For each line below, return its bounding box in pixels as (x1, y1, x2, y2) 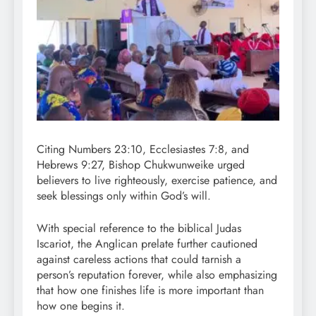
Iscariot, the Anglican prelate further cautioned (37, 235, 257, 252)
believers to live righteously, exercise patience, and (37, 171, 277, 188)
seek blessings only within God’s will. (37, 187, 211, 204)
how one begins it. (37, 297, 125, 314)
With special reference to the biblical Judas (37, 219, 241, 236)
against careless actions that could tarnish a (37, 250, 241, 267)
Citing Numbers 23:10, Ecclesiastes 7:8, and (37, 140, 249, 157)
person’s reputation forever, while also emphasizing (37, 266, 277, 283)
